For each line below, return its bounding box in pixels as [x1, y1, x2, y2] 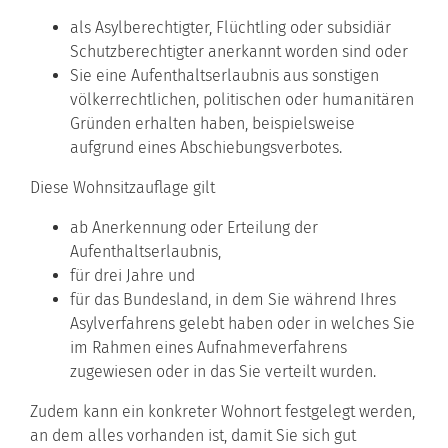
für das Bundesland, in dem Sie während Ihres [70, 289, 396, 309]
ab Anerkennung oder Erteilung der [70, 217, 318, 237]
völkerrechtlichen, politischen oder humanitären [70, 89, 414, 109]
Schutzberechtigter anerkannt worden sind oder [70, 41, 408, 61]
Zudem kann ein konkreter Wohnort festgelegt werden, [30, 401, 415, 421]
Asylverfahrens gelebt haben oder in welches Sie [70, 313, 415, 333]
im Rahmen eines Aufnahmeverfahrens [70, 337, 347, 357]
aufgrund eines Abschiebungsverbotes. [70, 137, 342, 157]
